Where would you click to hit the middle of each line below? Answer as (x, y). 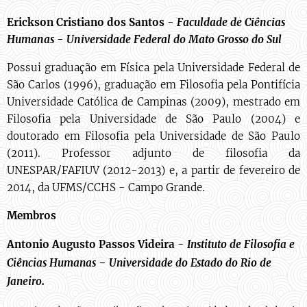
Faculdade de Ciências (231, 22)
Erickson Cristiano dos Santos (86, 22)
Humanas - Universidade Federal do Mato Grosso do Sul (144, 39)
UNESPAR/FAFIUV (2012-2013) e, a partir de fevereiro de (153, 170)
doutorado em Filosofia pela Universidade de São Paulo (153, 136)
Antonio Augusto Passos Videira (91, 244)
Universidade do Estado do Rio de (190, 263)
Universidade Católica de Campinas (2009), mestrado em (153, 102)
